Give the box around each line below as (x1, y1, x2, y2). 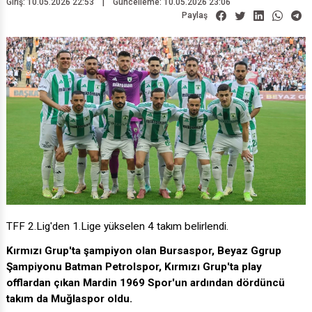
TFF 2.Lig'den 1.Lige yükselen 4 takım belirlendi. (6, 229, 228, 242)
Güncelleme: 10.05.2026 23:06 (113, 6, 231, 16)
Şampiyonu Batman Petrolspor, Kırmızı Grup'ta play (6, 270, 262, 283)
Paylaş (182, 19, 208, 29)
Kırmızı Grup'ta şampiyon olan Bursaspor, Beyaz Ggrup (6, 253, 281, 267)
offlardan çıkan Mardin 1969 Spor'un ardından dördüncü (6, 286, 285, 299)
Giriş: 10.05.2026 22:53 (6, 6, 94, 16)
